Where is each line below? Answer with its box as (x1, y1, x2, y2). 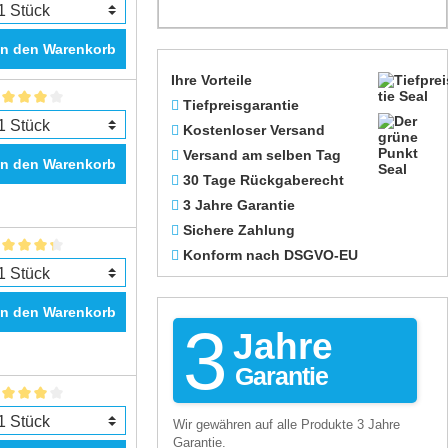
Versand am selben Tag (183, 147, 341, 163)
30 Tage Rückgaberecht (183, 172, 344, 188)
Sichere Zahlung (183, 222, 295, 238)
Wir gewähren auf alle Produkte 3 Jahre (173, 417, 400, 432)
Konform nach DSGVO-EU (183, 247, 358, 263)
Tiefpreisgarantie (183, 97, 299, 113)
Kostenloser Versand (183, 122, 325, 138)
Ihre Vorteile (171, 72, 252, 88)
